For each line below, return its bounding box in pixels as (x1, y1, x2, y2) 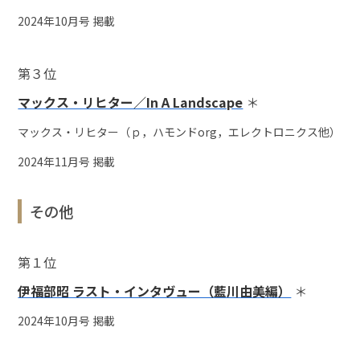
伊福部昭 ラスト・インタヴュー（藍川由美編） (18, 281, 292, 301)
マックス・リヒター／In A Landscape (18, 92, 243, 112)
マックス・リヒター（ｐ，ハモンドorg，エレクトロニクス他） (18, 124, 342, 141)
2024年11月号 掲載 (18, 153, 127, 170)
